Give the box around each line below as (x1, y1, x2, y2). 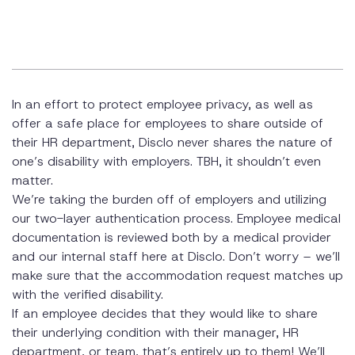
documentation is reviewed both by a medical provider (12, 229, 331, 246)
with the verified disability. (12, 286, 171, 303)
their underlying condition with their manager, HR (12, 324, 299, 342)
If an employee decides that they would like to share (12, 305, 318, 323)
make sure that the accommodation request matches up (12, 267, 343, 284)
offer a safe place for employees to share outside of (12, 115, 323, 132)
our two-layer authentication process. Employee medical (12, 210, 341, 227)
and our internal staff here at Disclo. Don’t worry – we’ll (12, 248, 340, 265)
